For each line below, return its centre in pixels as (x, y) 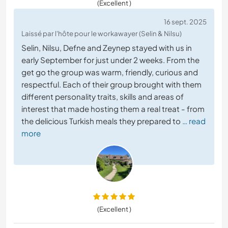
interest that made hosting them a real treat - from (113, 109)
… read (194, 121)
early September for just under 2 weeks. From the (110, 60)
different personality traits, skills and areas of (103, 97)
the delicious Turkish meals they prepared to (101, 121)
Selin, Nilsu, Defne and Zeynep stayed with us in (107, 48)
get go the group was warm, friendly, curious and (110, 72)
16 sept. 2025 (185, 22)
